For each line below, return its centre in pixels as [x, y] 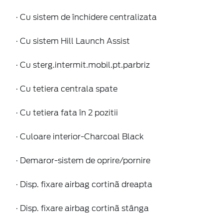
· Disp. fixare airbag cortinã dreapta [84, 184]
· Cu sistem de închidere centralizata [86, 17]
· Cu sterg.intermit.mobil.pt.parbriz [83, 65]
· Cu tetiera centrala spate [67, 89]
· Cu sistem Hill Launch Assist [73, 41]
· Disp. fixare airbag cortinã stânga [82, 208]
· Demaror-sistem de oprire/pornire [83, 160]
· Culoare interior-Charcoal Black [80, 136]
